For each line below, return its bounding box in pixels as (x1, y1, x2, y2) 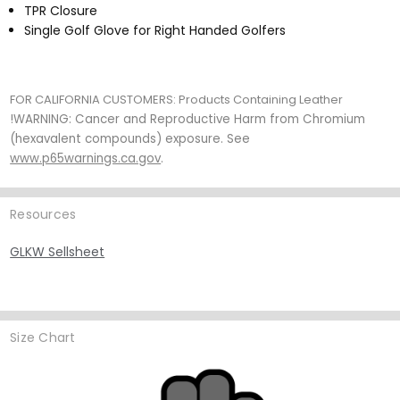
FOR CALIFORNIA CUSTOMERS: (10, 91, 179, 109)
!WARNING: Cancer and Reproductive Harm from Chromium (10, 111, 366, 129)
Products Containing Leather (179, 91, 344, 109)
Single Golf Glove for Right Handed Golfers (24, 21, 287, 39)
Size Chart (10, 329, 76, 347)
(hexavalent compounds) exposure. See (10, 130, 251, 148)
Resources (10, 204, 77, 223)
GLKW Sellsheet (10, 243, 105, 262)
